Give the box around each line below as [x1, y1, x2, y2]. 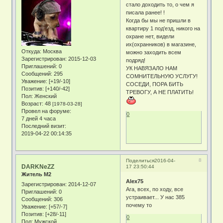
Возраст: [21, 101, 44, 107]
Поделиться [126, 158, 155, 164]
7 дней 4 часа [21, 115, 56, 122]
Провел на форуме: [21, 108, 72, 114]
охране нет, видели [126, 33, 175, 40]
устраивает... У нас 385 [126, 194, 185, 200]
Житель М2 [21, 171, 52, 178]
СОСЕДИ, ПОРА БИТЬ [126, 81, 184, 88]
